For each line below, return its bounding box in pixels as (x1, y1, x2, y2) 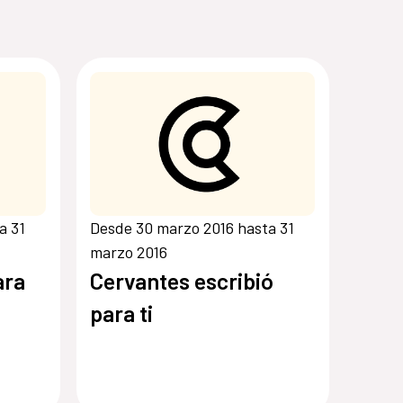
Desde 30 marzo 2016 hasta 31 (90, 218, 295, 238)
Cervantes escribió (90, 267, 274, 295)
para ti (90, 300, 154, 327)
